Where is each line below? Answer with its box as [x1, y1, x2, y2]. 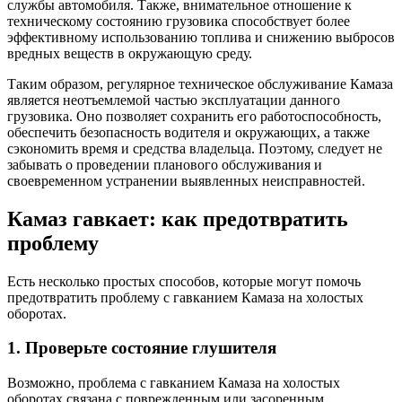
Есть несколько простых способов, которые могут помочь [7, 273, 361, 289]
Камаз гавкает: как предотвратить [7, 206, 348, 231]
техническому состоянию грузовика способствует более [7, 13, 350, 29]
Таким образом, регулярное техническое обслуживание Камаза [7, 75, 393, 92]
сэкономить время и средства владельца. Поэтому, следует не [7, 140, 382, 156]
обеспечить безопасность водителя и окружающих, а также [7, 124, 370, 140]
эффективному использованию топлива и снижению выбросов [7, 29, 395, 45]
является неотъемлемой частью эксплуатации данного [7, 92, 340, 108]
